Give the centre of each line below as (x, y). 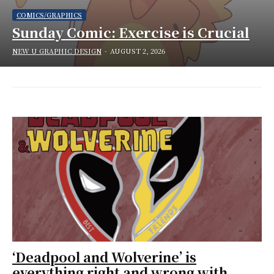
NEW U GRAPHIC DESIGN (57, 51)
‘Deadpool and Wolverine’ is (104, 257)
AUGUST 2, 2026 (138, 51)
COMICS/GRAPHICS (49, 15)
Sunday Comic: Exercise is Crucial (131, 32)
